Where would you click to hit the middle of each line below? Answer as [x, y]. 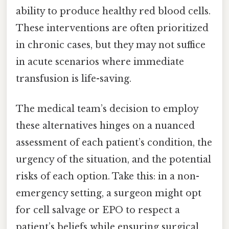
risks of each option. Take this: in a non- [108, 176]
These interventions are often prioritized [112, 28]
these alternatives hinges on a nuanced [105, 125]
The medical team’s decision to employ [107, 109]
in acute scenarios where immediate [100, 62]
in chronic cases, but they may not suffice [111, 45]
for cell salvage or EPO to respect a [98, 210]
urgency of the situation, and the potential [113, 159]
